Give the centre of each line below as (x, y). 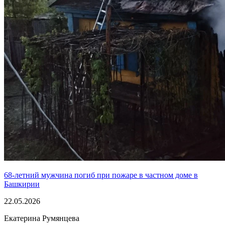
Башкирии (22, 184)
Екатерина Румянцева (42, 218)
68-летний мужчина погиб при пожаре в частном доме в (101, 175)
